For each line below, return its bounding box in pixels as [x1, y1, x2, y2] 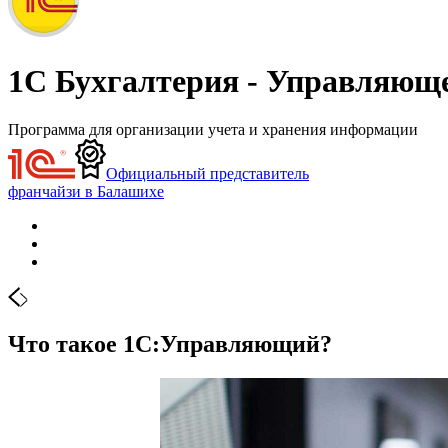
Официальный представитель [106, 164, 310, 182]
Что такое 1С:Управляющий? [8, 330, 332, 357]
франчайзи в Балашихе [8, 182, 164, 200]
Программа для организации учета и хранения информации [8, 120, 418, 138]
